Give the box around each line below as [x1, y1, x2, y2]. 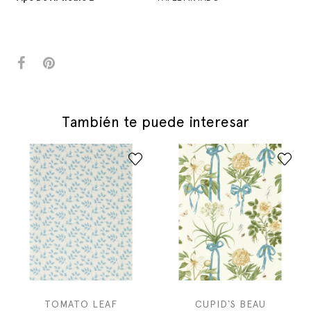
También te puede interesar [62, 113, 249, 131]
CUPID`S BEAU [194, 299, 266, 310]
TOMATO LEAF [44, 299, 117, 310]
